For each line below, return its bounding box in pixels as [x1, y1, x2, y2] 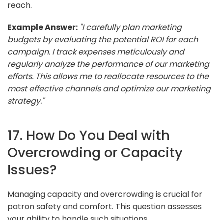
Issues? [7, 160, 57, 179]
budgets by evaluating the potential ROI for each [7, 33, 198, 45]
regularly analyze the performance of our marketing [7, 58, 209, 70]
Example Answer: [7, 21, 78, 33]
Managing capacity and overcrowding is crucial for [7, 188, 202, 200]
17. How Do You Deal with [7, 125, 170, 145]
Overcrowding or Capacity [7, 142, 183, 162]
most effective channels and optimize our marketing [7, 82, 211, 94]
